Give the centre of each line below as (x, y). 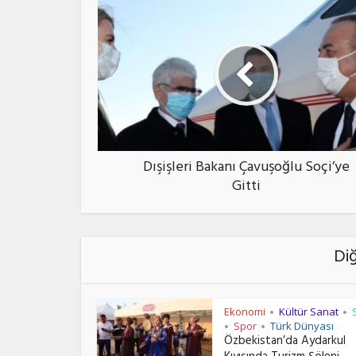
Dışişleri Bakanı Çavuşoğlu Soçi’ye (246, 169)
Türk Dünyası (302, 326)
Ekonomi (245, 312)
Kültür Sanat (309, 312)
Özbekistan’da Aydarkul (285, 342)
